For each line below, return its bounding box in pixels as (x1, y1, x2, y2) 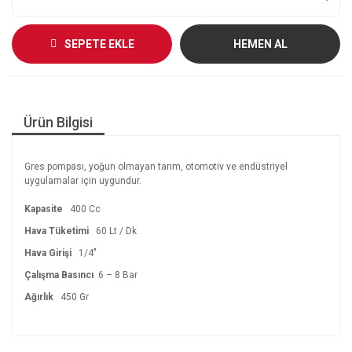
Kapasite (24, 203, 70, 214)
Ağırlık (24, 291, 60, 302)
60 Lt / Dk (96, 225, 144, 236)
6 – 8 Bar (98, 269, 140, 280)
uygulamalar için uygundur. (24, 175, 144, 186)
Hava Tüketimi (24, 225, 96, 236)
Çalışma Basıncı (24, 269, 98, 280)
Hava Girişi (24, 247, 79, 258)
